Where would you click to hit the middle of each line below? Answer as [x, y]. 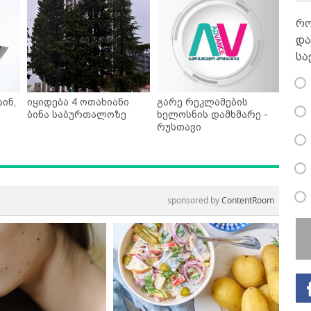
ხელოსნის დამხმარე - [212, 115]
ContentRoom [248, 201]
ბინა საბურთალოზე [77, 115]
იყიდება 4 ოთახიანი [78, 102]
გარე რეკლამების [202, 102]
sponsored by [194, 201]
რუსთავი [179, 127]
